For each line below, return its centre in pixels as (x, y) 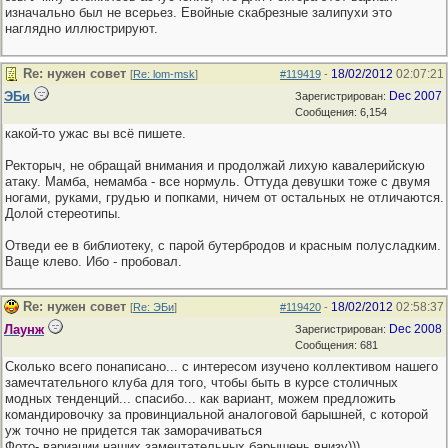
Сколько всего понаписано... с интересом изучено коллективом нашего (221, 366)
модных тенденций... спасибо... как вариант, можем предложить (200, 398)
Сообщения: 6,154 (341, 112)
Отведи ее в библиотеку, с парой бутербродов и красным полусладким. (223, 245)
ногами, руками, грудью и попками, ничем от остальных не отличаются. (224, 197)
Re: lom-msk (164, 74)
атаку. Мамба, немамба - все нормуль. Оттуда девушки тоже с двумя (217, 181)
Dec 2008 (415, 329)
